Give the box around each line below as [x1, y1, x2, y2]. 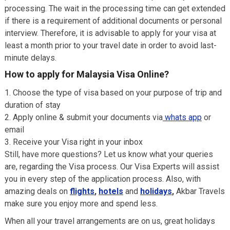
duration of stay [4, 100, 61, 110]
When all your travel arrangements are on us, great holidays [4, 216, 215, 226]
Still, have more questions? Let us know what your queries [4, 149, 213, 159]
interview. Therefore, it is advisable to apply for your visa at [4, 28, 216, 38]
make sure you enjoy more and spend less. [4, 199, 158, 208]
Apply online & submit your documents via [12, 112, 163, 122]
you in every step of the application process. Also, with [4, 174, 201, 184]
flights [69, 186, 94, 196]
